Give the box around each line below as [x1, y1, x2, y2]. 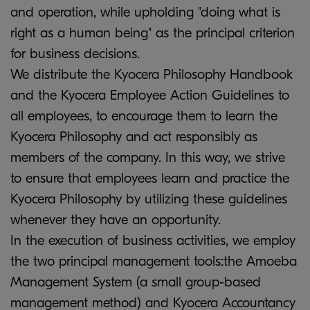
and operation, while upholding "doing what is [10, 3, 280, 20]
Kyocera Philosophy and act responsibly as [10, 128, 257, 145]
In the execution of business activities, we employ [10, 232, 295, 248]
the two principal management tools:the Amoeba [10, 253, 297, 269]
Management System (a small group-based [10, 273, 261, 290]
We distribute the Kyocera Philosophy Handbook [10, 66, 293, 82]
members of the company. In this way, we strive [10, 149, 285, 165]
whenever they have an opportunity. [10, 211, 221, 228]
